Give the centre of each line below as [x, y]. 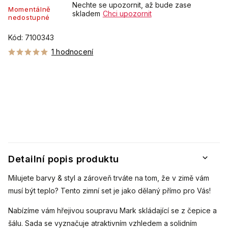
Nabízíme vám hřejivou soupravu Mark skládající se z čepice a [112, 211]
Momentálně [30, 9]
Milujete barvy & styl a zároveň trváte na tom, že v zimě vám [109, 178]
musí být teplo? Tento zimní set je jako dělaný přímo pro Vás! [109, 191]
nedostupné [29, 17]
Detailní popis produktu [64, 159]
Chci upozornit [127, 13]
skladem [86, 13]
